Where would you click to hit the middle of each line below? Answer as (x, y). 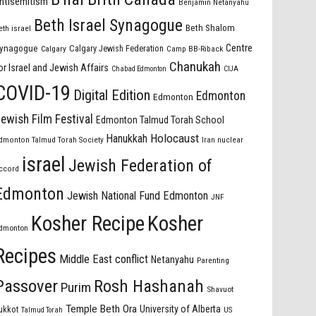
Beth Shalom (211, 28)
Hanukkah (127, 139)
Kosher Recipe (88, 224)
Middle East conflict (104, 260)
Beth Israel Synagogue (109, 26)
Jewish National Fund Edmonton (138, 196)
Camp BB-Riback (195, 49)
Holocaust (175, 139)
